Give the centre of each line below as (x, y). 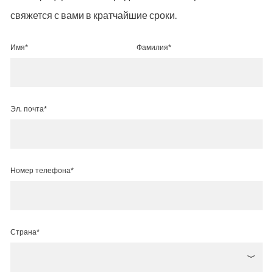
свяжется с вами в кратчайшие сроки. (94, 15)
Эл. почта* (29, 108)
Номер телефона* (42, 170)
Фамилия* (154, 47)
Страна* (25, 232)
